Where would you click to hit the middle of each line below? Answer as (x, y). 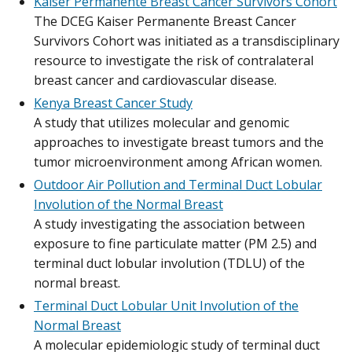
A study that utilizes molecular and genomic (161, 122)
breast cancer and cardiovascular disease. (155, 80)
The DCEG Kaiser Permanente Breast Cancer (165, 21)
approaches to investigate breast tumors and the (179, 142)
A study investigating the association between (169, 224)
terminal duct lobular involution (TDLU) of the (169, 263)
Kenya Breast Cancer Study (113, 103)
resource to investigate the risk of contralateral (174, 60)
